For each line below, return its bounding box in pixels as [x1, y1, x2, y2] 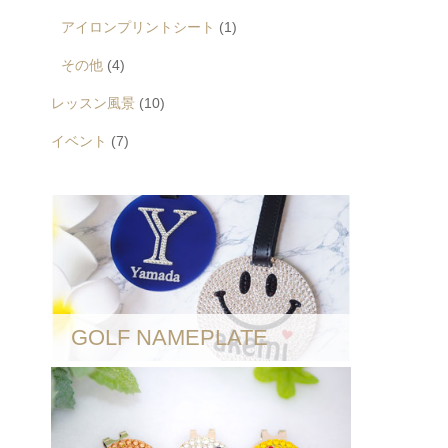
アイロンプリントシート [61, 19, 215, 36]
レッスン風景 [51, 95, 135, 112]
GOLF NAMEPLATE [71, 324, 268, 350]
